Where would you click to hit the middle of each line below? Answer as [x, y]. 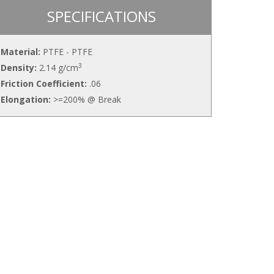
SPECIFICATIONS [102, 16]
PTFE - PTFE [66, 51]
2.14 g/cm [57, 67]
